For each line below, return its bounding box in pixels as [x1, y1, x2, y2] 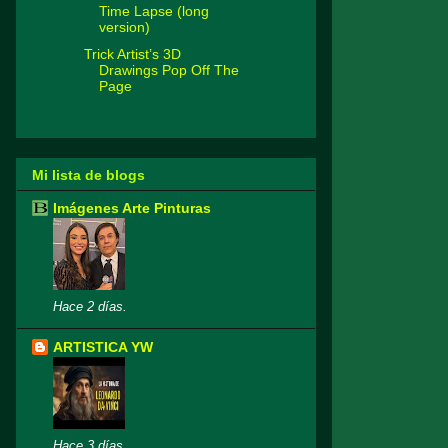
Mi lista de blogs [32, 167, 145, 184]
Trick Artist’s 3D [83, 45, 181, 62]
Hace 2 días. [53, 300, 127, 315]
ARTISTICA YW [53, 339, 153, 356]
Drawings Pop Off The [98, 61, 239, 78]
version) [98, 19, 150, 36]
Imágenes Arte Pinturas [53, 200, 211, 217]
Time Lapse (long [98, 3, 209, 20]
